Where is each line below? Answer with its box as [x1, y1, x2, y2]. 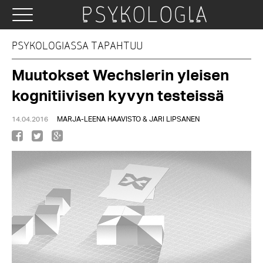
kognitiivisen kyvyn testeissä [12, 86, 224, 104]
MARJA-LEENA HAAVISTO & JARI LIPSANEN [57, 114, 200, 123]
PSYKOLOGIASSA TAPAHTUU [12, 39, 143, 52]
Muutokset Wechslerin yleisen [12, 66, 229, 84]
